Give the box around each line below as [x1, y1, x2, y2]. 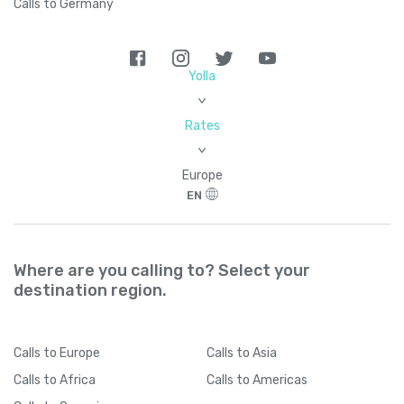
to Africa [43, 372, 96, 388]
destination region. [14, 280, 167, 300]
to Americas [236, 372, 308, 388]
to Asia [236, 344, 277, 361]
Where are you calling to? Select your [14, 260, 310, 280]
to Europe [43, 344, 100, 361]
